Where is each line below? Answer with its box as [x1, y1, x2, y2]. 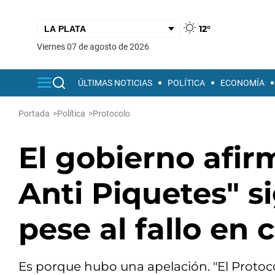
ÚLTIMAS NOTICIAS [78, 78, 152, 88]
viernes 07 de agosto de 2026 [42, 41, 149, 52]
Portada [18, 109, 50, 118]
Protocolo [93, 109, 130, 118]
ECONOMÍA [220, 78, 265, 88]
